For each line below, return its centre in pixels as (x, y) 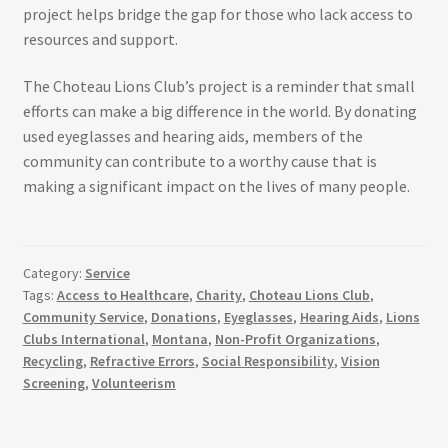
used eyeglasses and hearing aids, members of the (192, 136)
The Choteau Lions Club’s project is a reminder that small (218, 86)
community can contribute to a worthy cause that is (199, 161)
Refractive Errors (142, 360)
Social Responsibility (267, 360)
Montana (179, 338)
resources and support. (100, 38)
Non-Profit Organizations (295, 338)
